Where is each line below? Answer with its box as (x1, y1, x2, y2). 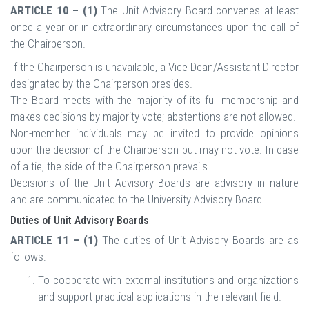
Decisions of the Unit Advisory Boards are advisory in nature (10, 176, 299, 190)
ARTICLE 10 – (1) (10, 3, 97, 18)
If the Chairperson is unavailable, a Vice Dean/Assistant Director (10, 60, 299, 74)
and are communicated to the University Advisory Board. (10, 192, 265, 207)
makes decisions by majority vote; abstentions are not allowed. (10, 110, 296, 124)
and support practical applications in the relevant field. (38, 290, 281, 304)
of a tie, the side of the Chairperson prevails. (10, 159, 210, 174)
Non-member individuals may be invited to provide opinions (10, 126, 299, 141)
